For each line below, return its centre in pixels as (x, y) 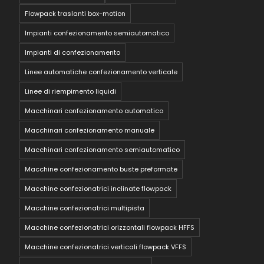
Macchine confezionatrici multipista (85, 208)
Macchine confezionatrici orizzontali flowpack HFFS (110, 227)
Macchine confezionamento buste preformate (101, 169)
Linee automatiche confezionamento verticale (101, 72)
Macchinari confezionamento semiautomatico (103, 149)
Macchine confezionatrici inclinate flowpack (98, 188)
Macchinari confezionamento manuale (90, 130)
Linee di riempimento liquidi (71, 91)
